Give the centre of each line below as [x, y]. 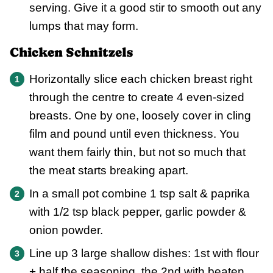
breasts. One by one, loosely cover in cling [140, 116]
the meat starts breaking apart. [109, 171]
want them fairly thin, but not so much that [137, 152]
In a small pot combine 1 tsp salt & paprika [140, 194]
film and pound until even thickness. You [134, 134]
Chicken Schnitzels [71, 53]
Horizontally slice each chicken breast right [141, 79]
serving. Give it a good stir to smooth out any [145, 8]
